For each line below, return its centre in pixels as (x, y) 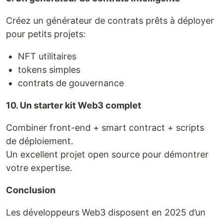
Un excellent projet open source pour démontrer (107, 155)
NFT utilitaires (47, 56)
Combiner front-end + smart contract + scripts (105, 128)
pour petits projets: (46, 34)
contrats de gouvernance (71, 83)
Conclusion (31, 190)
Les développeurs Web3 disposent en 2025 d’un (106, 213)
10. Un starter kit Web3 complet (74, 106)
